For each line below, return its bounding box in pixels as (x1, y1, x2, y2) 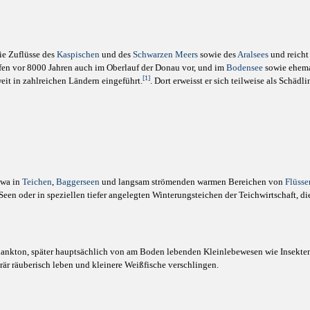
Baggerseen (56, 176, 100, 187)
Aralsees (237, 49, 268, 60)
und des (100, 49, 133, 60)
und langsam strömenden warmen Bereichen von (100, 176, 285, 187)
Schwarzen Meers (133, 49, 198, 60)
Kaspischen (57, 49, 100, 60)
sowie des (198, 49, 237, 60)
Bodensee (226, 62, 263, 73)
